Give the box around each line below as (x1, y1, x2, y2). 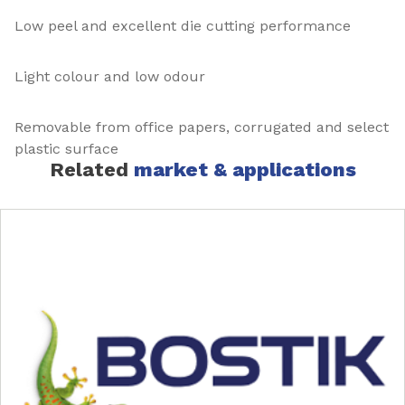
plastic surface (14, 140, 118, 158)
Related (49, 158, 134, 182)
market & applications (133, 158, 356, 182)
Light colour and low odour (14, 68, 205, 86)
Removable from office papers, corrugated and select (14, 118, 389, 137)
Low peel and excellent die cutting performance (14, 17, 351, 35)
